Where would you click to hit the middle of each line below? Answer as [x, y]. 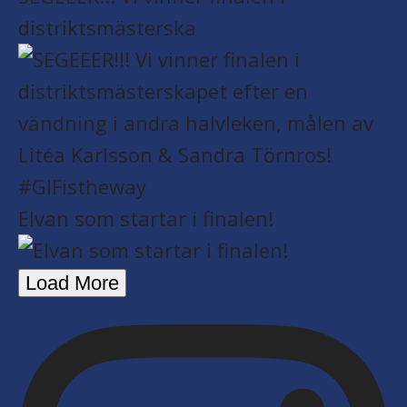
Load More [72, 283]
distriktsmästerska [107, 27]
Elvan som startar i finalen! [146, 218]
